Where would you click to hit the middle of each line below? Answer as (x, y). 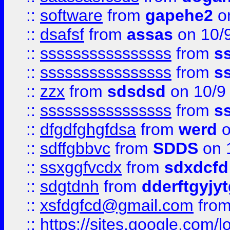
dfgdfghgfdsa (88, 129)
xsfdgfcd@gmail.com (117, 205)
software (71, 15)
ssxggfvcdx (81, 167)
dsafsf (62, 34)
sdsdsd (137, 91)
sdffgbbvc (75, 148)
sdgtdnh (70, 186)
